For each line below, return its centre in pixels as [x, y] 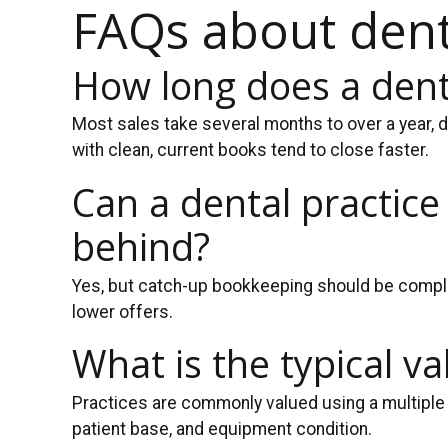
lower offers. [122, 311]
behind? [141, 246]
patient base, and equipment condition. [222, 428]
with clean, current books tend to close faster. [250, 150]
